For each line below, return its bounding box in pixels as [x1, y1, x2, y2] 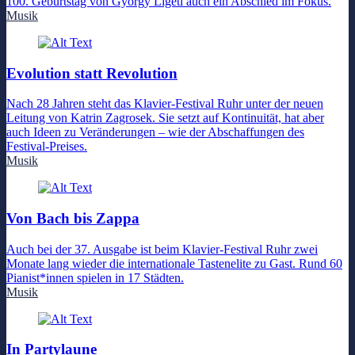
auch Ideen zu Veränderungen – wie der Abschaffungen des [6, 125, 304, 139]
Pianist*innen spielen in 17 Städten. [6, 270, 184, 284]
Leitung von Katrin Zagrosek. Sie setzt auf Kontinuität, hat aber [6, 111, 324, 125]
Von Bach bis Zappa [6, 209, 139, 227]
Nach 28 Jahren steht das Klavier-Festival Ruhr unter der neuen [6, 97, 323, 111]
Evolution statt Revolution [6, 64, 177, 82]
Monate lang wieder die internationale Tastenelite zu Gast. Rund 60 [6, 256, 342, 270]
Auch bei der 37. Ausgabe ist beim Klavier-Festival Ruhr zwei [6, 242, 318, 256]
